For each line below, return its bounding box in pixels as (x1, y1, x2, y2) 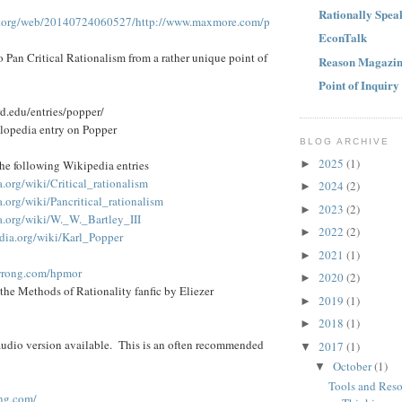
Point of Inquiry (319, 75, 399, 93)
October (332, 357, 374, 374)
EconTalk (319, 29, 367, 47)
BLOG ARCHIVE (300, 136, 390, 147)
